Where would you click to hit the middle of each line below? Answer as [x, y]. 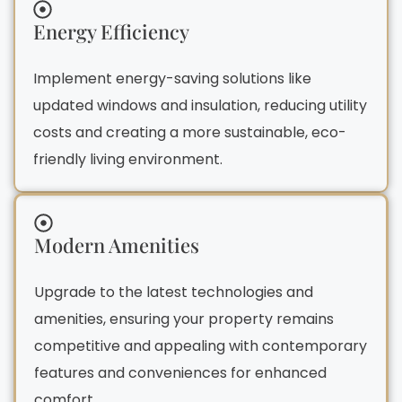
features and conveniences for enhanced [180, 372]
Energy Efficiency [111, 31]
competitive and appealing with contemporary [201, 345]
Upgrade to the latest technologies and [174, 292]
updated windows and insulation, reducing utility [200, 105]
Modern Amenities [117, 245]
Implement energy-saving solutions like [172, 78]
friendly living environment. [128, 159]
